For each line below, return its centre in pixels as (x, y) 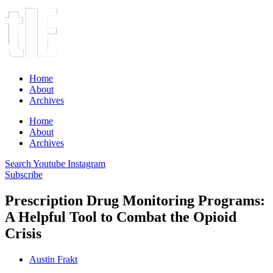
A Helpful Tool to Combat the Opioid (121, 217)
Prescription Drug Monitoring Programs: (135, 200)
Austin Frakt (53, 259)
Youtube (49, 164)
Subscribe (24, 175)
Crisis (23, 233)
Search (18, 164)
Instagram (87, 164)
